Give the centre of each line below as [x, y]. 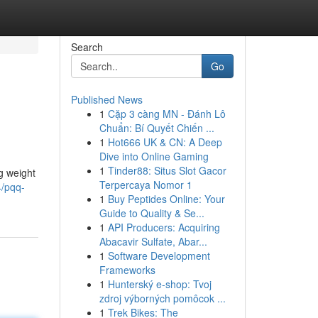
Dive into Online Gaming [154, 156]
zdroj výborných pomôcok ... [162, 298]
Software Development [159, 256]
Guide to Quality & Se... [152, 213]
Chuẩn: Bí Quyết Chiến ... [157, 128]
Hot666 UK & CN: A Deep [165, 142]
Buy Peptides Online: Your [166, 199]
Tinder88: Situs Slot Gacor [167, 170]
